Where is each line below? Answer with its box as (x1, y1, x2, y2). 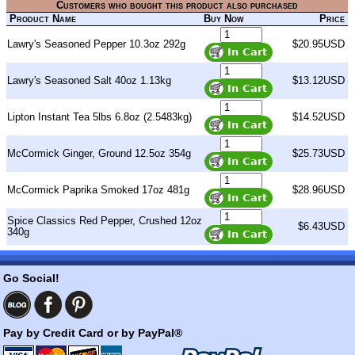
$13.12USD (292, 74, 345, 86)
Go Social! (3, 272, 59, 285)
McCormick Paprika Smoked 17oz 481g (7, 183, 189, 196)
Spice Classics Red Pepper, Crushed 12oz (7, 214, 202, 227)
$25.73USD (292, 147, 345, 159)
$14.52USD (292, 110, 345, 123)
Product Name (10, 12, 76, 25)
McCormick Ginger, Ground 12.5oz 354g (7, 147, 191, 159)
